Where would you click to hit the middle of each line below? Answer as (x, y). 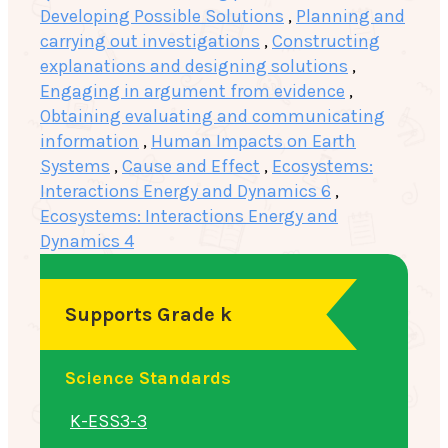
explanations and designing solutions (194, 65)
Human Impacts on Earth (253, 140)
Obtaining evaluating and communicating (212, 115)
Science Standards (148, 377)
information (89, 140)
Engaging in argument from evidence (192, 90)
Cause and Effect (191, 165)
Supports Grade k (148, 314)
